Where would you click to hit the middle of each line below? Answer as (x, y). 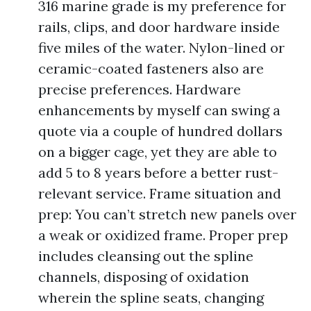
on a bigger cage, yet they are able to (158, 152)
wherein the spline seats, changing (151, 297)
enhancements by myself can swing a (159, 110)
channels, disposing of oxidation (144, 277)
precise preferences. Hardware (140, 89)
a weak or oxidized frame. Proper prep (163, 235)
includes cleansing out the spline (146, 256)
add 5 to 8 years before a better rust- (158, 173)
